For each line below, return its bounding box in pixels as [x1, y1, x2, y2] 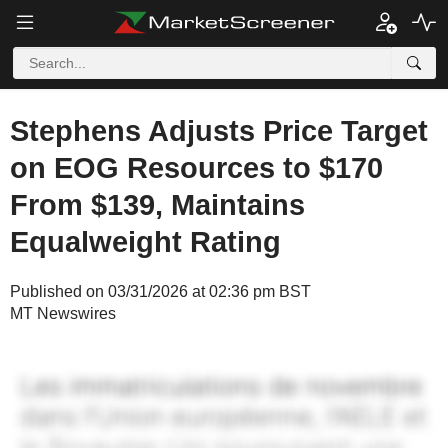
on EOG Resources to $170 [10, 152, 383, 184]
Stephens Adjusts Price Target [10, 115, 428, 147]
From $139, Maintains [10, 189, 305, 221]
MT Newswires [10, 305, 116, 322]
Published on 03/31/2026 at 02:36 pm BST [10, 283, 311, 300]
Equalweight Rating [10, 226, 281, 258]
